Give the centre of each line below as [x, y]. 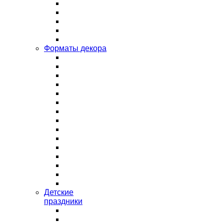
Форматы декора [75, 48]
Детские [59, 192]
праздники [63, 201]
